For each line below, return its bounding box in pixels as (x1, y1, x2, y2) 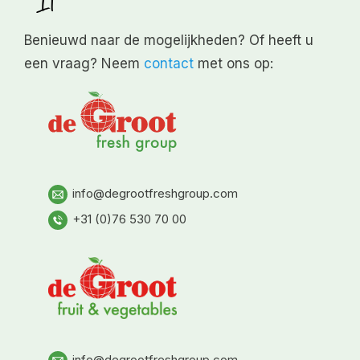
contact (144, 55, 194, 72)
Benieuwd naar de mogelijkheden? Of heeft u (24, 31, 313, 48)
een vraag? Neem (24, 55, 144, 72)
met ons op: (194, 55, 273, 72)
